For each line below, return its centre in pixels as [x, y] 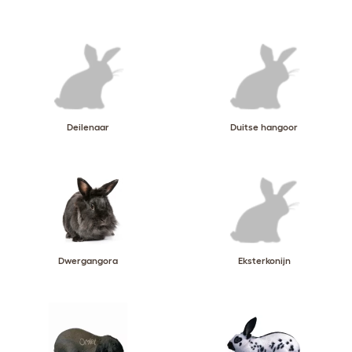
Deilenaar [88, 127]
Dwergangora [88, 260]
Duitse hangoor [264, 127]
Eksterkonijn [264, 260]
